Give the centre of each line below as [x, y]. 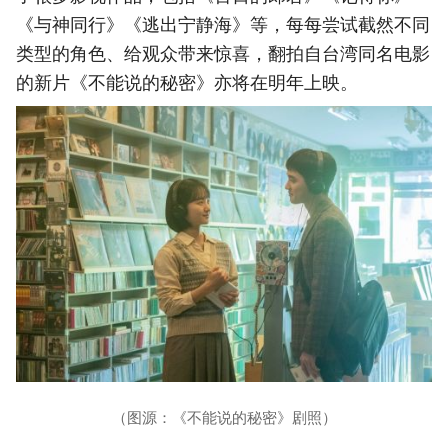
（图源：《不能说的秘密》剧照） [224, 417]
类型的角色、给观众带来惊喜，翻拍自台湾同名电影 [223, 53]
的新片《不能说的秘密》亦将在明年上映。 [187, 82]
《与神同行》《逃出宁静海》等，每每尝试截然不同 [223, 24]
